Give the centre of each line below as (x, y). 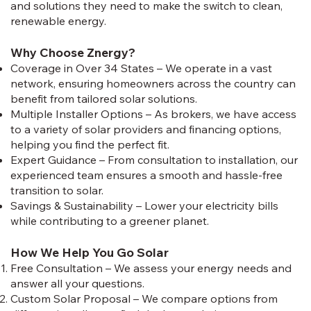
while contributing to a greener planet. (109, 220)
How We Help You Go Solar (89, 252)
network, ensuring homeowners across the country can (153, 83)
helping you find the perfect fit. (90, 144)
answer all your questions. (77, 283)
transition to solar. (57, 190)
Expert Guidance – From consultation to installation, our (154, 159)
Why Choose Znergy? (73, 52)
